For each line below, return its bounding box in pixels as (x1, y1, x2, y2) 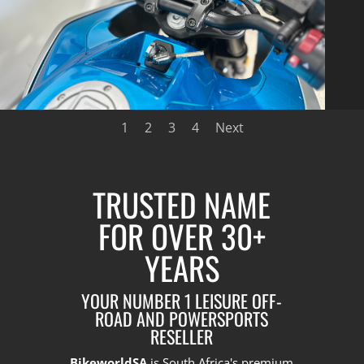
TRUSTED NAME (93, 180, 271, 228)
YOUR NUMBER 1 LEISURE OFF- (81, 288, 283, 314)
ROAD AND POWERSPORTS (95, 305, 269, 332)
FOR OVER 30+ (97, 212, 266, 260)
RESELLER (150, 323, 214, 350)
